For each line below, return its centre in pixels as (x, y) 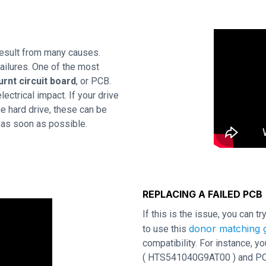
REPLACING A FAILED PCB (202, 194)
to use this (166, 229)
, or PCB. (94, 81)
